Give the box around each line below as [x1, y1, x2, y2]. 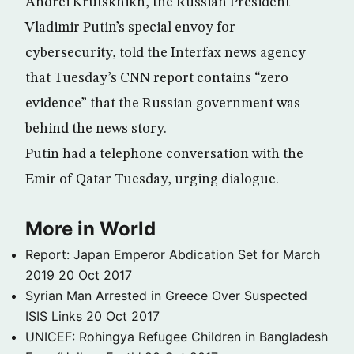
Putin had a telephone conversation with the [25, 146, 303, 161]
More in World [25, 217, 156, 240]
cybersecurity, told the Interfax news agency [25, 45, 306, 60]
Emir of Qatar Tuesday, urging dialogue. [25, 171, 279, 186]
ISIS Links [25, 307, 82, 324]
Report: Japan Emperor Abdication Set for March [25, 246, 320, 262]
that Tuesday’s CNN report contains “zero [25, 70, 288, 85]
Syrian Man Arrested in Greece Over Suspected [25, 287, 307, 303]
